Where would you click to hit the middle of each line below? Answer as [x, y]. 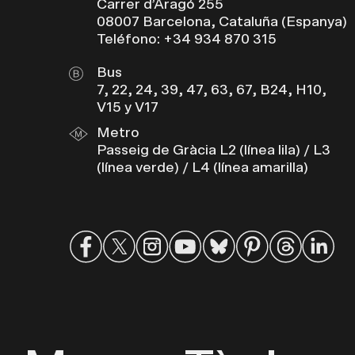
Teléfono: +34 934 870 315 [187, 40]
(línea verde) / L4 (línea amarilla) [202, 168]
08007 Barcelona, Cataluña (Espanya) [222, 23]
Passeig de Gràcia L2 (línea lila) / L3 [214, 151]
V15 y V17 [128, 108]
